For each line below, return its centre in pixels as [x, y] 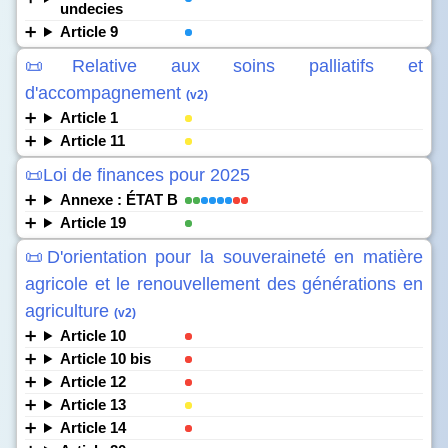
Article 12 [92, 381]
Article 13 [92, 404]
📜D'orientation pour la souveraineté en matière [224, 257]
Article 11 [92, 140]
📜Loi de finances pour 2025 [137, 175]
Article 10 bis [105, 358]
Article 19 [92, 222]
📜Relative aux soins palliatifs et [224, 66]
